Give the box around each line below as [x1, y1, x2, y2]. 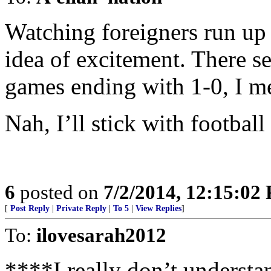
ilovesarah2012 [36, 224, 166, 246]
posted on [15, 181, 103, 203]
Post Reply [10, 204, 50, 213]
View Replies [135, 204, 181, 213]
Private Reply [56, 204, 106, 213]
